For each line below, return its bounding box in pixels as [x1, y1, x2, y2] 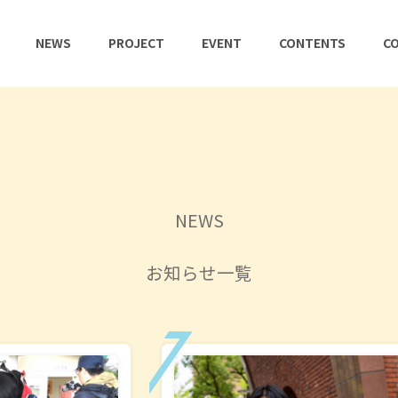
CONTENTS [279, 34, 346, 52]
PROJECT [108, 34, 165, 52]
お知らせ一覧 [146, 259, 252, 286]
